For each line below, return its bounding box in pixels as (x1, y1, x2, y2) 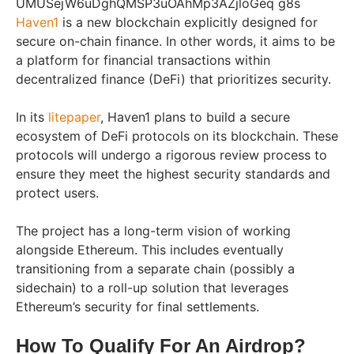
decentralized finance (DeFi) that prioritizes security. (16, 70, 331, 87)
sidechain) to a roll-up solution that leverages (16, 279, 288, 296)
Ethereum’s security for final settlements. (16, 298, 259, 314)
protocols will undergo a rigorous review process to (16, 146, 327, 163)
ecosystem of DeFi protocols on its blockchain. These (16, 127, 338, 144)
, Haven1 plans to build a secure (100, 108, 290, 125)
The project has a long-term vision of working (16, 222, 291, 239)
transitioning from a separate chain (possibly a (16, 260, 295, 277)
